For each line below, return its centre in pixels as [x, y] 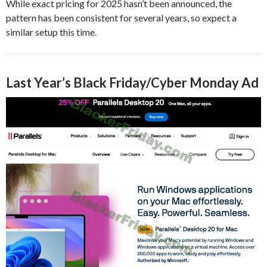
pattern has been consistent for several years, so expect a [121, 17]
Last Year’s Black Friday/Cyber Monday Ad [132, 82]
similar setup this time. [51, 32]
